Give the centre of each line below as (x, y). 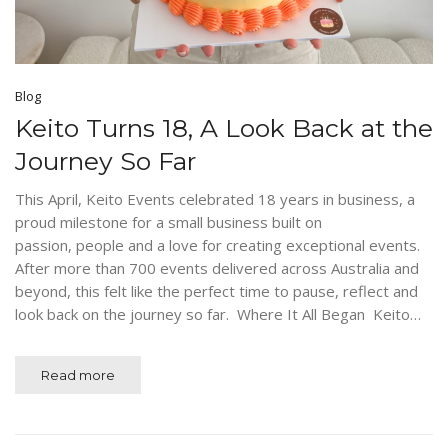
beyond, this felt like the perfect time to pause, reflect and (216, 290)
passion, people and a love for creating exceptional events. (219, 244)
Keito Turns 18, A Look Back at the (224, 127)
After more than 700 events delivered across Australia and (217, 267)
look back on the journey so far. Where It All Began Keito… (218, 313)
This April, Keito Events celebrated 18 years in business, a (215, 198)
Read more (78, 374)
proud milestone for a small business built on (168, 221)
